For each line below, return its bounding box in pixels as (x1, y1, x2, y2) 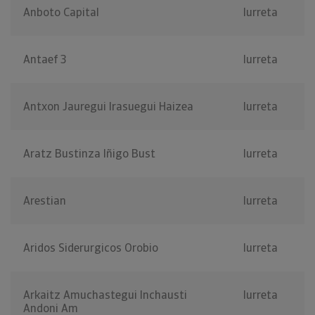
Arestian (23, 193, 66, 209)
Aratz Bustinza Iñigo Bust (23, 146, 155, 162)
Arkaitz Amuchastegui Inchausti (23, 288, 187, 303)
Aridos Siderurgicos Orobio (23, 240, 158, 256)
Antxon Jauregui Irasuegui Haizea (23, 99, 193, 115)
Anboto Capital (23, 5, 99, 20)
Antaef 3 (23, 52, 67, 67)
